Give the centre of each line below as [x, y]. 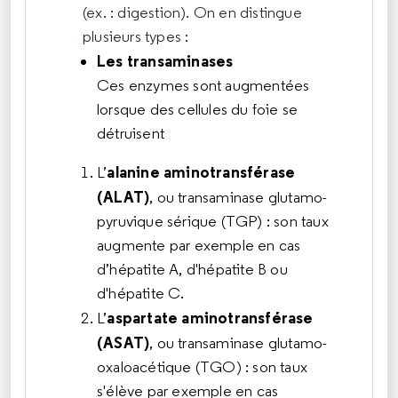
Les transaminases [165, 60]
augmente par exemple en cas [201, 245]
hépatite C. [147, 293]
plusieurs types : [136, 36]
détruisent [131, 133]
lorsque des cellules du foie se [198, 109]
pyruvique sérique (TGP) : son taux [213, 221]
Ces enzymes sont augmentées [203, 85]
